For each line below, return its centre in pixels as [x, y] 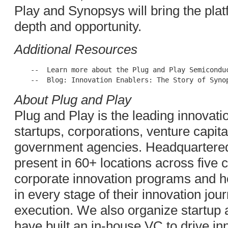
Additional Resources [76, 49]
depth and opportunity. [78, 26]
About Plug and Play [73, 100]
